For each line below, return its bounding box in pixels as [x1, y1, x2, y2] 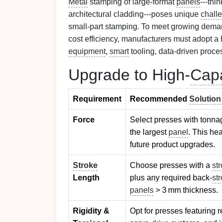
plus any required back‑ [130, 173, 212, 182]
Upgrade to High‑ [68, 66, 190, 84]
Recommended [130, 95, 189, 103]
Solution [189, 95, 221, 103]
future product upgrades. [130, 140, 215, 149]
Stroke [73, 161, 98, 169]
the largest [130, 128, 168, 136]
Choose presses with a [130, 161, 212, 169]
